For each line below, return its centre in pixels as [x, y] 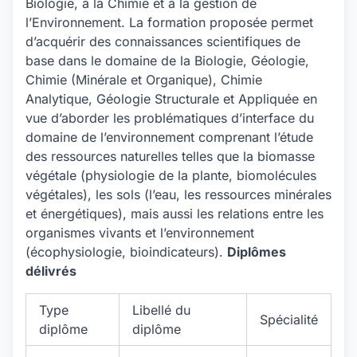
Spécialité [289, 320]
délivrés [51, 271]
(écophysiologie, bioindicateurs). [126, 252]
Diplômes [257, 252]
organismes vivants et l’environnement [140, 233]
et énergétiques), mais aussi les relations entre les [175, 214]
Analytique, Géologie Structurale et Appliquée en [171, 99]
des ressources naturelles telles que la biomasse [170, 156]
